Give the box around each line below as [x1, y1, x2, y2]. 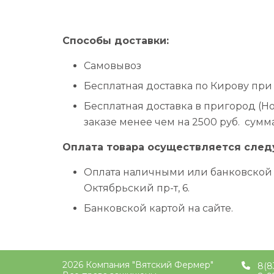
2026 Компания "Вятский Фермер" [62, 259, 213, 270]
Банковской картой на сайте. [84, 202, 233, 214]
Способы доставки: [62, 34, 169, 46]
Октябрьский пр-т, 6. [84, 182, 190, 194]
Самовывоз [84, 59, 141, 72]
